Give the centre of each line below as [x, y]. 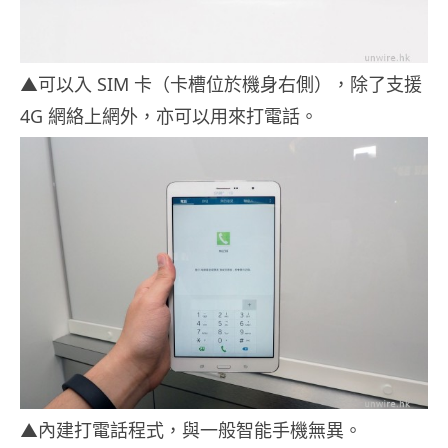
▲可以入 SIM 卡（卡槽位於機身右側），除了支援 [221, 84]
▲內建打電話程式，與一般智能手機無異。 [191, 430]
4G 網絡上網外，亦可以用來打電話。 [169, 116]
